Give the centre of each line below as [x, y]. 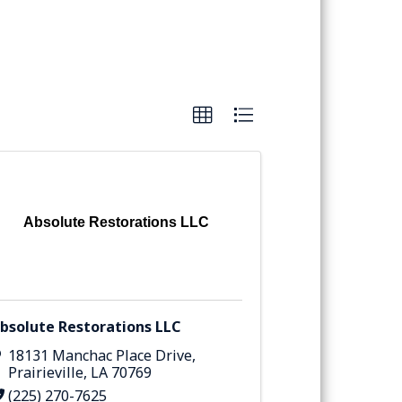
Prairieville [45, 372]
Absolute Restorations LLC [116, 223]
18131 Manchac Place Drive [100, 355]
